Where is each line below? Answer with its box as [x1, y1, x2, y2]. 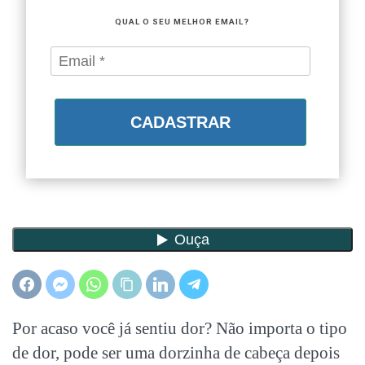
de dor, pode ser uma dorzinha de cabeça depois [12, 342, 340, 363]
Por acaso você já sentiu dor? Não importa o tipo [12, 318, 347, 338]
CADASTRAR [130, 113, 231, 132]
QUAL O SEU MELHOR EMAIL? [115, 17, 249, 27]
